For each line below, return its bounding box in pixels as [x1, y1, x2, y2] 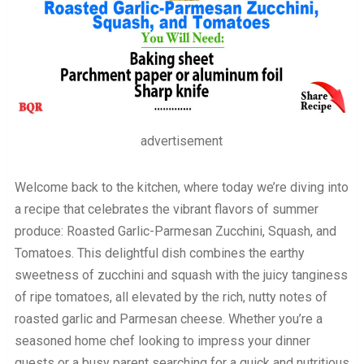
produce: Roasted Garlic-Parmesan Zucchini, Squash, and [14, 223, 336, 240]
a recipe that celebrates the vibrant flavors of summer [14, 201, 318, 218]
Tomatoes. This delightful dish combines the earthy [14, 245, 305, 262]
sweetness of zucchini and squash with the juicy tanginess [14, 267, 348, 284]
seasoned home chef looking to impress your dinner [14, 333, 310, 349]
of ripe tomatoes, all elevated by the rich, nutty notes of [14, 289, 327, 305]
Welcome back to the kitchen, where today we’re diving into [14, 180, 349, 196]
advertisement [141, 133, 223, 149]
